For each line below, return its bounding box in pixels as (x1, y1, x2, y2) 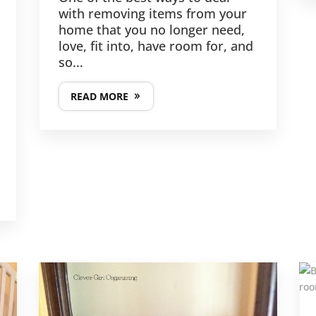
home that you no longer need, (58, 20, 245, 38)
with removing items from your (58, 4, 247, 22)
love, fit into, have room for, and (58, 37, 253, 54)
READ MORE (70, 89, 128, 103)
